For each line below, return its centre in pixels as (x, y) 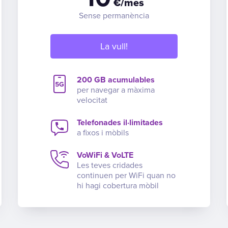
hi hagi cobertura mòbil (118, 186)
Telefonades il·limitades (120, 122)
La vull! (114, 46)
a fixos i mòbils (103, 133)
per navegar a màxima (116, 90)
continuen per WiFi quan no (126, 175)
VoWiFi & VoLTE (105, 155)
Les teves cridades (110, 165)
